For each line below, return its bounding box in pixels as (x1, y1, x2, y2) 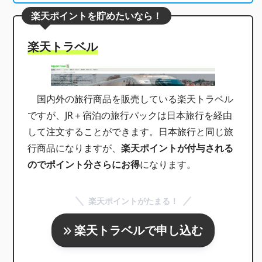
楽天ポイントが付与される (121, 142, 234, 155)
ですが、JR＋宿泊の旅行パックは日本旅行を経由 (27, 109, 233, 122)
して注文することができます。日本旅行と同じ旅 (27, 125, 234, 139)
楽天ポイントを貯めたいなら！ (31, 9, 163, 22)
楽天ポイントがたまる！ (88, 195, 178, 206)
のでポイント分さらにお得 (27, 158, 140, 171)
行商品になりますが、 (27, 142, 122, 155)
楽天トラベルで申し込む (74, 222, 204, 239)
